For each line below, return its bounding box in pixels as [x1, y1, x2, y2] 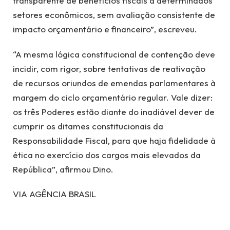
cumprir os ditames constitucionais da [13, 120, 163, 131]
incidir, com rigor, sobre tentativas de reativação [13, 63, 205, 74]
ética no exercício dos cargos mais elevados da [13, 149, 201, 160]
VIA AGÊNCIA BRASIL [13, 188, 96, 200]
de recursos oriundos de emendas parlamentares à [13, 77, 216, 88]
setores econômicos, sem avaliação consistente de [13, 9, 215, 21]
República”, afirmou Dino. [13, 163, 113, 175]
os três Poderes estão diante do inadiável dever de [13, 106, 215, 117]
